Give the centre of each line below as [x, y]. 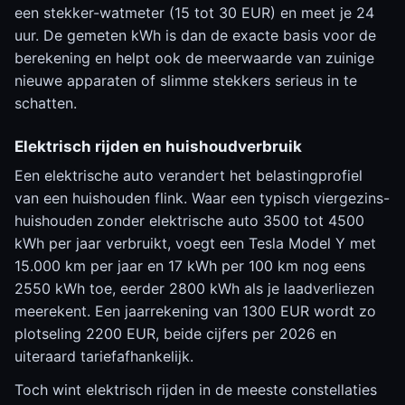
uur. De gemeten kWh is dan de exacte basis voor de [195, 35]
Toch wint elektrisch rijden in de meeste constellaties [196, 390]
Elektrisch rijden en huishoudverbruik [158, 146]
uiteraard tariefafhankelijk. [104, 356]
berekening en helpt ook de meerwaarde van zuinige [194, 58]
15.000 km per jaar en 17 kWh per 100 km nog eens [190, 266]
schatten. [46, 103]
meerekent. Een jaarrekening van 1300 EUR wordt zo [195, 311]
